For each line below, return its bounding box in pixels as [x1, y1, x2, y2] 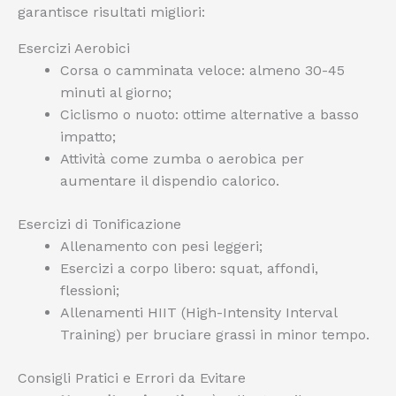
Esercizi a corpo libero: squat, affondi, [60, 260, 318, 277]
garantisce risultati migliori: [18, 4, 205, 20]
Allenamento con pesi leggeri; [60, 238, 263, 255]
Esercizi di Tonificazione [18, 216, 181, 232]
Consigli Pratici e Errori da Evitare [18, 369, 246, 386]
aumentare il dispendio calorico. [60, 172, 279, 189]
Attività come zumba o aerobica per [60, 150, 304, 167]
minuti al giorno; [60, 84, 171, 101]
